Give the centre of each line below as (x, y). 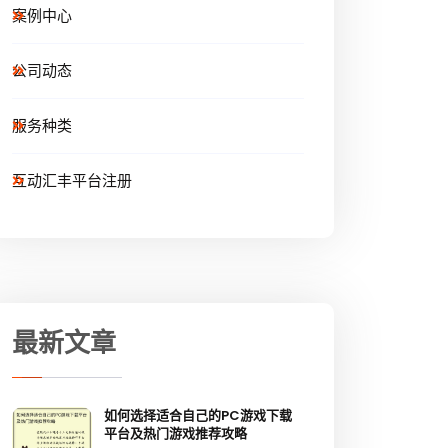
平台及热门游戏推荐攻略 (175, 434)
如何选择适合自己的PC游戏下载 (198, 416)
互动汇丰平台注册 (72, 181)
